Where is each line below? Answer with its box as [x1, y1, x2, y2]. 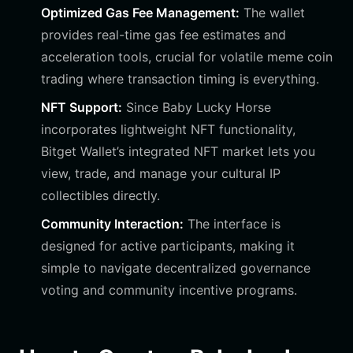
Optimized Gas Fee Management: [41, 5, 240, 20]
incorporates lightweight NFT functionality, [41, 121, 295, 137]
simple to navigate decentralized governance [41, 260, 310, 276]
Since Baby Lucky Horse [122, 99, 271, 115]
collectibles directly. [41, 188, 160, 203]
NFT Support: [41, 99, 122, 115]
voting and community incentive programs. [41, 282, 297, 298]
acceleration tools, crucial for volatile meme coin [41, 49, 333, 65]
